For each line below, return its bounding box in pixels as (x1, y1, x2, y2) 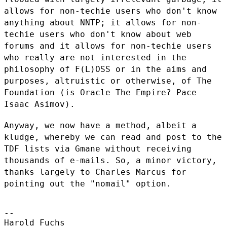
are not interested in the (60, 52, 186, 62)
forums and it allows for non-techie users (4, 41, 212, 51)
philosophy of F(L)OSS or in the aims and (4, 64, 207, 74)
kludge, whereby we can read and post (4, 132, 192, 142)
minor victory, (146, 155, 217, 165)
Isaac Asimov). (4, 99, 75, 109)
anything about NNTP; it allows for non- (4, 17, 202, 27)
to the (192, 132, 222, 142)
